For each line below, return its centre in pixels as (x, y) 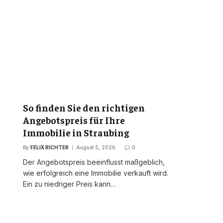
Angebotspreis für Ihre (74, 120)
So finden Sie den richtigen (84, 107)
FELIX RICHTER (50, 147)
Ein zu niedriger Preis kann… (69, 184)
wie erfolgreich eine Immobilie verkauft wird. (96, 173)
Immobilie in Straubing (76, 132)
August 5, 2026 (96, 147)
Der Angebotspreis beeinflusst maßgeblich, (94, 162)
